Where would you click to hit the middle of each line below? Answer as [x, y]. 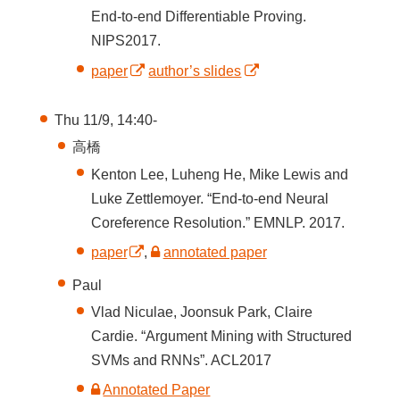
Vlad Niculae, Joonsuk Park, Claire [202, 312]
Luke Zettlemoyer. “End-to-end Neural [210, 198]
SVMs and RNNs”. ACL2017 [182, 360]
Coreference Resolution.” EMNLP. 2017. [218, 222]
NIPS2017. [126, 41]
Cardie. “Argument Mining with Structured [222, 336]
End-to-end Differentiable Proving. [199, 17]
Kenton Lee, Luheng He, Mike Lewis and [220, 174]
